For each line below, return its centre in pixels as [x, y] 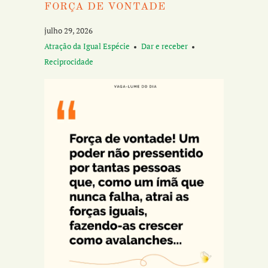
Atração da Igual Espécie [87, 46]
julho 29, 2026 [68, 31]
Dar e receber [165, 46]
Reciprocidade [69, 62]
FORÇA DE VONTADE [105, 7]
